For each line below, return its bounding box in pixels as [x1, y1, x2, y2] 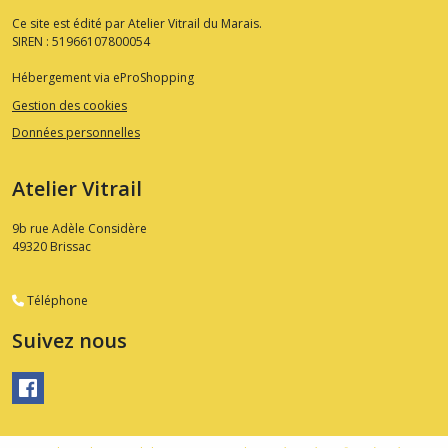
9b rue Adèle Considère [12, 220, 147, 238]
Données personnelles [12, 124, 140, 142]
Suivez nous [12, 327, 127, 355]
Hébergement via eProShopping [12, 69, 194, 87]
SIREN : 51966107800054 [12, 33, 150, 51]
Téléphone [24, 292, 88, 310]
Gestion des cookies [12, 96, 127, 114]
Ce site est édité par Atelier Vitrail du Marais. [12, 15, 262, 33]
